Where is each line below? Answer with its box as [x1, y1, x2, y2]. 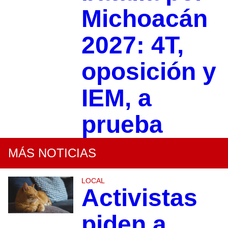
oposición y [81, 58, 216, 85]
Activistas [81, 184, 197, 212]
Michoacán [81, 5, 208, 33]
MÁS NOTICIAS [8, 146, 96, 160]
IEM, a [81, 84, 152, 112]
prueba [81, 111, 163, 138]
